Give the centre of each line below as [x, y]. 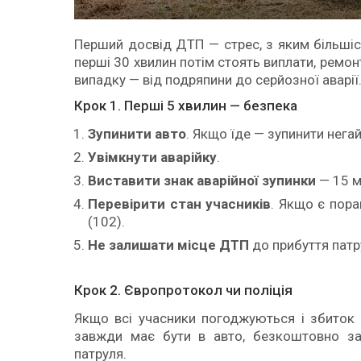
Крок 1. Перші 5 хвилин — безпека [186, 106]
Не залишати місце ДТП [168, 245]
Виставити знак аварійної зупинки [202, 180]
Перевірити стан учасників [180, 203]
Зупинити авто [137, 133]
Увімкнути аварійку [152, 157]
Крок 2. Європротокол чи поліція [183, 290]
